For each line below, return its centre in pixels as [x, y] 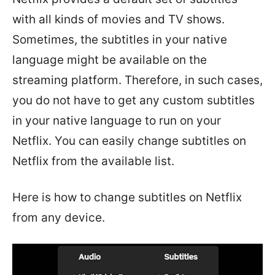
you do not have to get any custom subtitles [134, 100]
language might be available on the [110, 60]
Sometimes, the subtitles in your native [120, 40]
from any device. [59, 218]
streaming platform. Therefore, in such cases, [137, 80]
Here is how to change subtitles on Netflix [127, 197]
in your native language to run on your [117, 121]
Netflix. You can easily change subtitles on [129, 141]
